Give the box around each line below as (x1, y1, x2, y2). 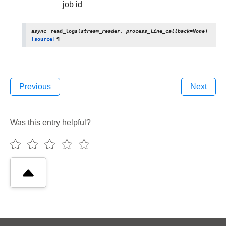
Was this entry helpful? (10, 118, 91, 127)
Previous (19, 82, 51, 91)
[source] (31, 36, 55, 42)
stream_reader (81, 28, 120, 34)
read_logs (50, 28, 78, 34)
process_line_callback (126, 28, 190, 34)
